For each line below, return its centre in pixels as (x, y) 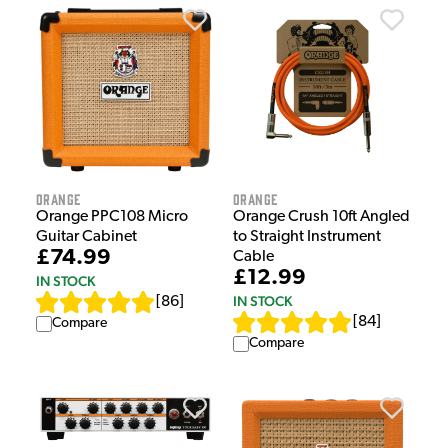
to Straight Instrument (307, 237)
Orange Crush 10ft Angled (321, 217)
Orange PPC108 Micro (112, 217)
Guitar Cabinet (86, 237)
